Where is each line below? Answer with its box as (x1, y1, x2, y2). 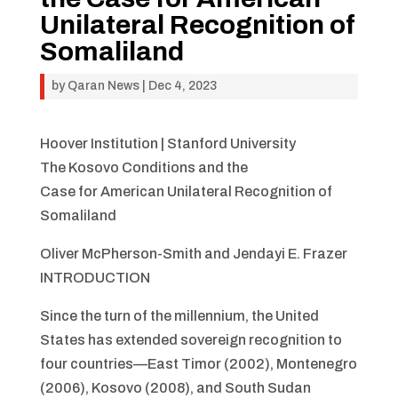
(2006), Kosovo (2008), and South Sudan (39, 380, 311, 395)
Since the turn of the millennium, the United (39, 308, 319, 323)
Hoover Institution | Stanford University (39, 136, 296, 151)
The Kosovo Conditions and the (39, 160, 248, 175)
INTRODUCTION (39, 270, 150, 285)
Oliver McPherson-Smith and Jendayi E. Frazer (39, 246, 347, 261)
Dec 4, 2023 (147, 79, 217, 92)
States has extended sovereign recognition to (39, 332, 342, 347)
